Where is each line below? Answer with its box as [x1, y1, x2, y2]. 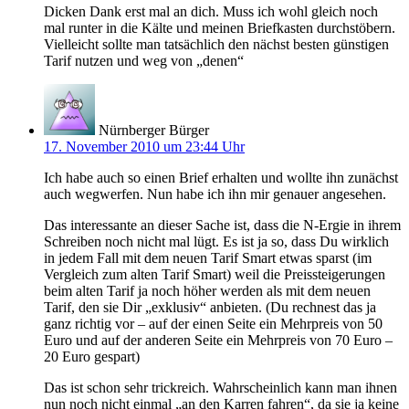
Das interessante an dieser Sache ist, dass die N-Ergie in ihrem [44, 216, 401, 233]
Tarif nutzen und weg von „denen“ [44, 52, 244, 68]
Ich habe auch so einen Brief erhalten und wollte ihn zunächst [44, 169, 398, 185]
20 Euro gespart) [44, 348, 140, 364]
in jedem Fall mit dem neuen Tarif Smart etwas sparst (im [44, 249, 372, 266]
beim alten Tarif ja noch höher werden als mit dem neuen [44, 282, 371, 299]
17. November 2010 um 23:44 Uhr [44, 138, 245, 154]
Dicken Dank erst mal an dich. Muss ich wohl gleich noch [44, 3, 378, 19]
